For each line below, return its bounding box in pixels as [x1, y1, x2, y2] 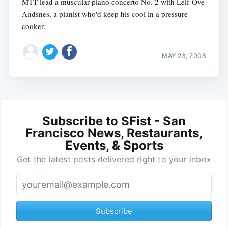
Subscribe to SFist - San [42, 113, 186, 129]
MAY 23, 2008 [162, 52, 207, 60]
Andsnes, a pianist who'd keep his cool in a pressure [21, 8, 188, 19]
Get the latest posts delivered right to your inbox [17, 154, 211, 165]
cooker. [21, 20, 45, 31]
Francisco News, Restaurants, [25, 126, 203, 141]
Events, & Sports [65, 138, 163, 153]
